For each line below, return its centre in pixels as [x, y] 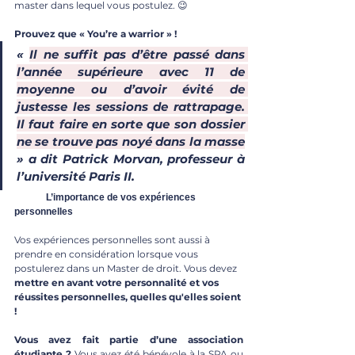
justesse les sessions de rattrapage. [131, 106]
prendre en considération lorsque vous [107, 254]
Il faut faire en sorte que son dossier [131, 124]
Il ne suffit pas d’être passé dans [137, 54]
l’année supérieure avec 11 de [131, 71]
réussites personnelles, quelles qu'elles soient [129, 296]
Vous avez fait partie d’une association [129, 339]
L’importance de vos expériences [30, 197]
